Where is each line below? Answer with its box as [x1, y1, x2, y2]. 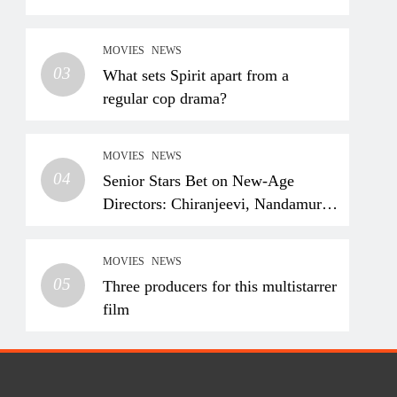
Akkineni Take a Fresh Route [103, 241, 292, 259]
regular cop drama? [103, 90, 228, 107]
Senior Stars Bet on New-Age [103, 172, 295, 190]
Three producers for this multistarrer [103, 277, 338, 295]
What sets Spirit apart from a [103, 66, 290, 84]
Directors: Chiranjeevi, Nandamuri [103, 195, 327, 213]
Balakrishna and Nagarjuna [103, 218, 278, 236]
